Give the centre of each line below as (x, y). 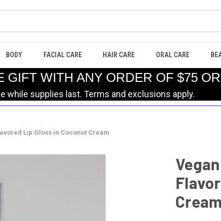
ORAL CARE (173, 55)
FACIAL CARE (62, 55)
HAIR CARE (119, 55)
